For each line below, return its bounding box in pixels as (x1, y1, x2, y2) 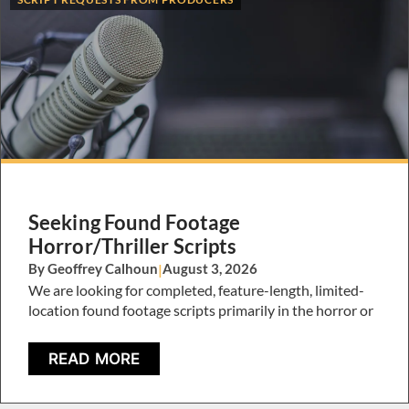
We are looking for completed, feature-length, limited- (28, 280, 364, 299)
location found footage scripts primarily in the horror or (28, 300, 373, 319)
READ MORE (48, 350, 140, 369)
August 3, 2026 (163, 259, 257, 277)
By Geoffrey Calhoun (28, 259, 158, 277)
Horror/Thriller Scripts (28, 233, 237, 258)
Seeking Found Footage (28, 209, 241, 235)
